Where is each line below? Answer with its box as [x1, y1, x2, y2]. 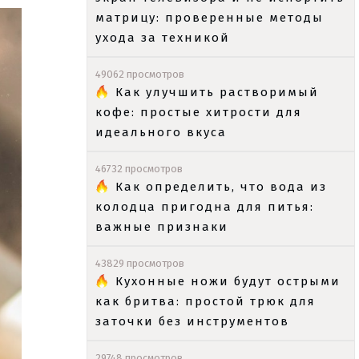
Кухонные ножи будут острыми [115, 274, 341, 288]
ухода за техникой [95, 30, 230, 45]
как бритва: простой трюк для [95, 294, 316, 309]
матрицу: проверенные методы [95, 10, 324, 25]
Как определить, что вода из [115, 179, 327, 194]
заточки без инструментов [95, 314, 289, 329]
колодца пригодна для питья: [95, 200, 314, 214]
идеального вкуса [95, 125, 227, 139]
